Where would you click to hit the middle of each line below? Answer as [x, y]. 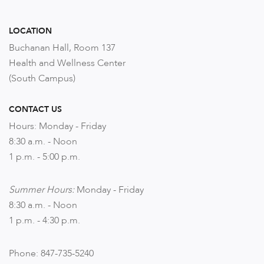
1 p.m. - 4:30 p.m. [44, 220]
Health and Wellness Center [67, 63]
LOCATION [30, 31]
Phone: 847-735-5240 [51, 253]
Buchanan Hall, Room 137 [62, 47]
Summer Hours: [43, 189]
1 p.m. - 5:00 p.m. [44, 156]
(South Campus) [42, 78]
